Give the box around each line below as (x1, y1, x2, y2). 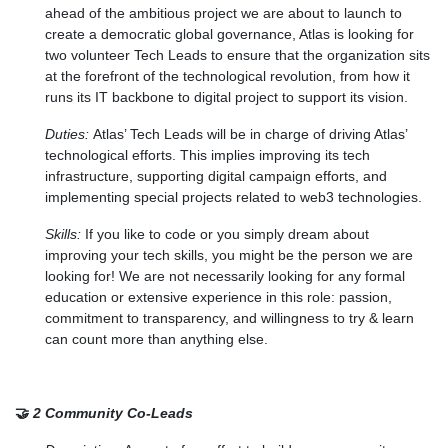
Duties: (45, 125, 89, 142)
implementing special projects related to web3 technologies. (45, 188, 422, 205)
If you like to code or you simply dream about (85, 225, 369, 242)
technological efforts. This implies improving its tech (45, 146, 370, 163)
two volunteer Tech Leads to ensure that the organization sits (45, 46, 430, 63)
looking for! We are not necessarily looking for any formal (45, 267, 405, 284)
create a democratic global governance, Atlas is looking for (45, 25, 414, 42)
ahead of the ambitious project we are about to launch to (45, 4, 402, 21)
